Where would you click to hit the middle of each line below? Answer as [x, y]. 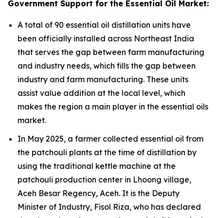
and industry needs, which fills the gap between [107, 65]
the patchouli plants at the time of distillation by [107, 153]
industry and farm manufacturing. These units [103, 79]
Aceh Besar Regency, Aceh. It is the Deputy [99, 193]
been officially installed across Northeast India [106, 38]
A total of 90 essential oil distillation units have [104, 25]
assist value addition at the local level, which [101, 93]
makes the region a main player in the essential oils [113, 106]
